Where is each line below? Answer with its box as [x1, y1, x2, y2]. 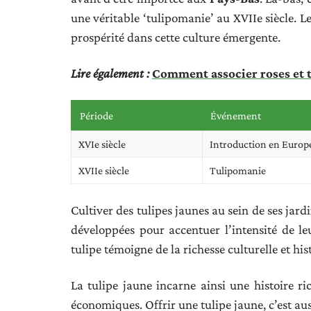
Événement [210, 109, 261, 121]
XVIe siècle [78, 137, 126, 150]
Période [80, 109, 113, 121]
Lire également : [71, 65, 149, 81]
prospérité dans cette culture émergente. [71, 29, 280, 44]
